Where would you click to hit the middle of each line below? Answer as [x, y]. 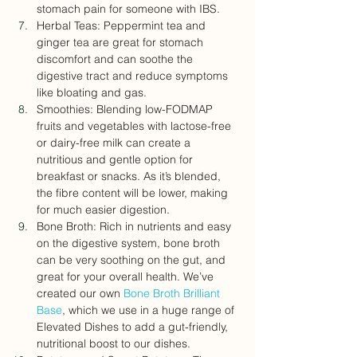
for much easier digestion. [103, 210]
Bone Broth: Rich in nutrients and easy [135, 227]
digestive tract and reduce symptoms [134, 76]
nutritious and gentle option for [116, 160]
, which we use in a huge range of [150, 310]
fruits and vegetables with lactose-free [135, 126]
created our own [80, 294]
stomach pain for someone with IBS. [128, 9]
